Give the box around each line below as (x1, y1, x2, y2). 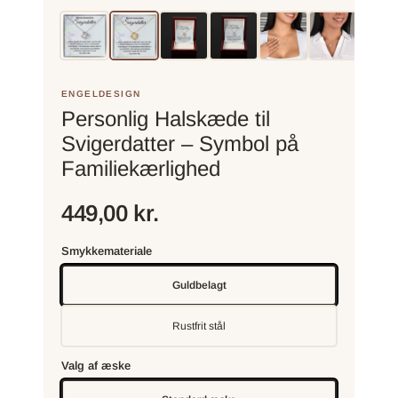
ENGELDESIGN (61, 89, 141, 99)
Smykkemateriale (61, 244, 152, 258)
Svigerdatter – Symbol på (61, 131, 298, 155)
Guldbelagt (171, 278, 227, 291)
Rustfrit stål (172, 319, 226, 332)
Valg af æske (61, 359, 131, 372)
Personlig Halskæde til (61, 107, 270, 131)
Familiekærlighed (61, 156, 220, 180)
